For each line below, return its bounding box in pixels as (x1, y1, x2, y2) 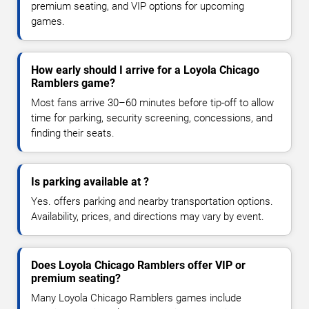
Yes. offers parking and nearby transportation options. (31, 195, 273, 208)
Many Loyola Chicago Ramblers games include (31, 292, 241, 305)
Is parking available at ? (31, 175, 149, 189)
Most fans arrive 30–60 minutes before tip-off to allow (31, 97, 274, 110)
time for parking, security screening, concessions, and (31, 112, 272, 125)
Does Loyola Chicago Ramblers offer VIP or (31, 259, 246, 272)
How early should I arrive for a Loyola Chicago (31, 63, 259, 77)
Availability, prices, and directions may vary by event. (31, 210, 264, 223)
